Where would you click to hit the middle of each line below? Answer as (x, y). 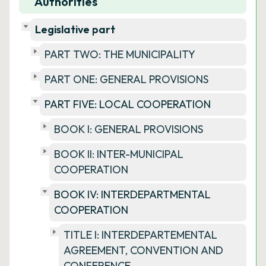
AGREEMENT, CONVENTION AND (143, 250)
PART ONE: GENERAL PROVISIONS (126, 79)
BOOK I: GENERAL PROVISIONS (129, 129)
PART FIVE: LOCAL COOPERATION (128, 104)
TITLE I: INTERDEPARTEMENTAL (140, 235)
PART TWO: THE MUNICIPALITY (120, 54)
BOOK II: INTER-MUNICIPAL (119, 154)
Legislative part (75, 29)
